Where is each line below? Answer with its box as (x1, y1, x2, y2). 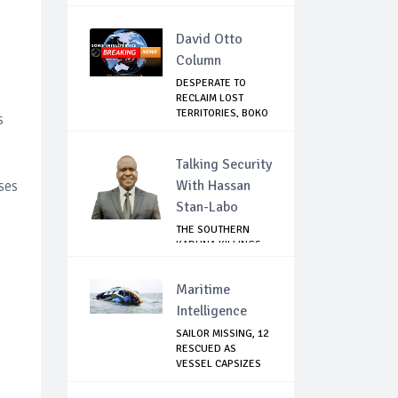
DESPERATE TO (176, 76, 246, 91)
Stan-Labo (176, 198, 238, 217)
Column (176, 52, 221, 70)
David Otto (176, 30, 243, 49)
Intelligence (176, 302, 247, 321)
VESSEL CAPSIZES (176, 357, 261, 371)
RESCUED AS (176, 342, 236, 356)
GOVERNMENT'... (176, 268, 252, 283)
